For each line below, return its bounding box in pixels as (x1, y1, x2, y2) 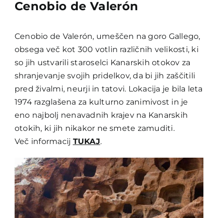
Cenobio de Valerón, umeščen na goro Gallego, (14, 32, 200, 41)
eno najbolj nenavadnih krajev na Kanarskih (14, 110, 188, 120)
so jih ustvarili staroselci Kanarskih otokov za (14, 58, 191, 68)
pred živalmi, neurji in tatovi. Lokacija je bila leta (14, 84, 203, 94)
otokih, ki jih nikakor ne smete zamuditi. (14, 124, 175, 133)
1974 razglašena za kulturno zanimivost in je (14, 97, 188, 107)
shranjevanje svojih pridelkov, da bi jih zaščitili (14, 71, 195, 81)
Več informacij (14, 137, 73, 146)
